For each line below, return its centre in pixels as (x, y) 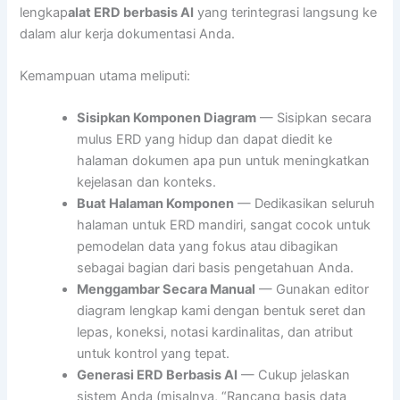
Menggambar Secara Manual (167, 290)
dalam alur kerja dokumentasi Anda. (128, 33)
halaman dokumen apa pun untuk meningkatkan (224, 161)
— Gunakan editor (312, 290)
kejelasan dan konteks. (147, 183)
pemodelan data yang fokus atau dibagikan (208, 247)
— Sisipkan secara (314, 118)
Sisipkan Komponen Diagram (167, 118)
